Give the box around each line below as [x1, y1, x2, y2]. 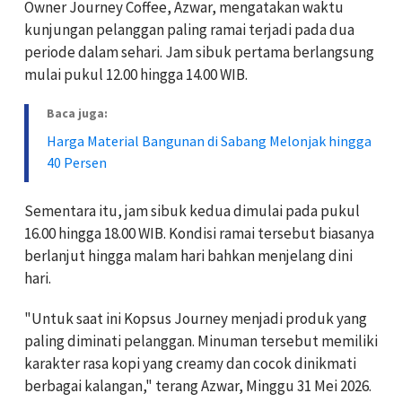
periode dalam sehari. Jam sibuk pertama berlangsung [24, 42, 374, 63]
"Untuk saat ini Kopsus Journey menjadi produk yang [24, 309, 367, 329]
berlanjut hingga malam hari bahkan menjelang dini [24, 246, 353, 267]
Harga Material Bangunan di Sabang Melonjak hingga [47, 132, 371, 151]
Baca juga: [47, 105, 108, 122]
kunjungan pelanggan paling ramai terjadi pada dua [24, 20, 354, 40]
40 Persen [47, 153, 107, 172]
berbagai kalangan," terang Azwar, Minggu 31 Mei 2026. [24, 376, 371, 397]
